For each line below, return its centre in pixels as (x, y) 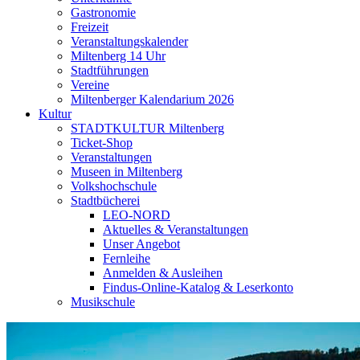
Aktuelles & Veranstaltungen (176, 229)
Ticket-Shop (102, 143)
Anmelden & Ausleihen (163, 273)
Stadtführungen (110, 70)
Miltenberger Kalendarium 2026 (152, 99)
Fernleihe (127, 258)
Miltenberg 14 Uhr (118, 56)
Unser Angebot (141, 244)
